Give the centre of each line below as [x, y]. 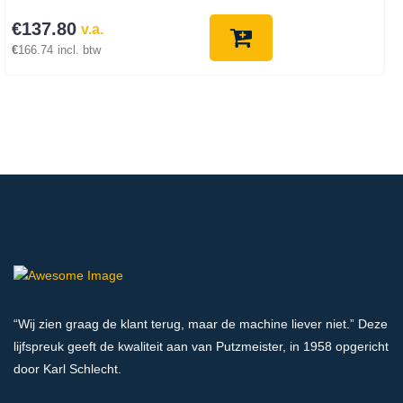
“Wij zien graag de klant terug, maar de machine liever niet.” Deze [201, 323]
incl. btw [79, 51]
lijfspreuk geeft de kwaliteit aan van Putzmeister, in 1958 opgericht [201, 346]
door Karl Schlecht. [67, 368]
